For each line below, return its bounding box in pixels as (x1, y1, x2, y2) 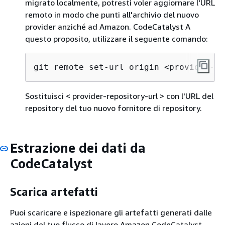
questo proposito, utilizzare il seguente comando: (25, 34, 208, 44)
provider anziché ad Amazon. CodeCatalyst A (25, 22, 190, 32)
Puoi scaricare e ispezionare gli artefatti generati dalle (10, 207, 212, 217)
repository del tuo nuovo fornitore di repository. (25, 103, 202, 113)
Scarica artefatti (10, 185, 98, 198)
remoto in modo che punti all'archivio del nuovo (25, 10, 199, 20)
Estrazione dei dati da (10, 140, 146, 156)
